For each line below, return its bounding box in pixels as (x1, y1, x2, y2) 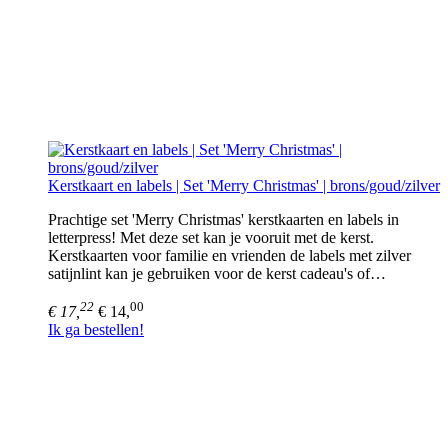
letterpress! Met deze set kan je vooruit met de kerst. (48, 228, 374, 246)
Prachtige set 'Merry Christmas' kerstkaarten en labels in (48, 210, 399, 228)
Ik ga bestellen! (48, 320, 144, 338)
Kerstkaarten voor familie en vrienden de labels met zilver (48, 246, 411, 264)
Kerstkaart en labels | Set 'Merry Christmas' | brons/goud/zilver (48, 176, 440, 194)
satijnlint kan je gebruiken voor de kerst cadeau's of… (48, 264, 386, 282)
